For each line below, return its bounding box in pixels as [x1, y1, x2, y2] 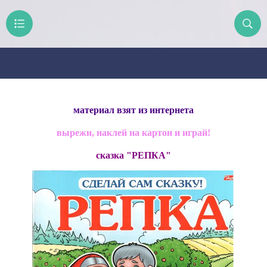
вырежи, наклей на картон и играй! [57, 128, 210, 138]
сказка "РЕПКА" [96, 150, 171, 160]
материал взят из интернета [73, 105, 194, 115]
